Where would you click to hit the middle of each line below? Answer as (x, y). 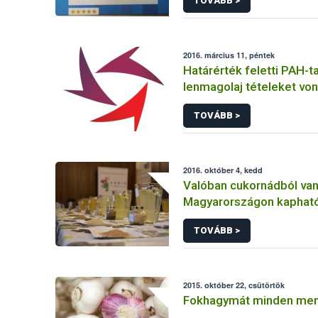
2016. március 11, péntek (229, 55)
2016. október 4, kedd (223, 170)
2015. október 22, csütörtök (234, 285)
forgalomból (217, 103)
